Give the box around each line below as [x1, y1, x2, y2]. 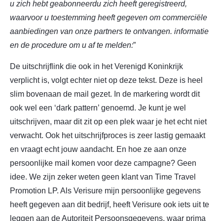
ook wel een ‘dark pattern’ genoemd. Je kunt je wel [10, 103, 186, 112]
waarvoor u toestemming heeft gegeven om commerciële [10, 13, 207, 22]
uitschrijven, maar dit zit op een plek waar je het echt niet [10, 117, 207, 126]
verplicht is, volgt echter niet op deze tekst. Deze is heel [10, 75, 203, 84]
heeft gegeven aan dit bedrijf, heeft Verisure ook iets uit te [10, 200, 209, 209]
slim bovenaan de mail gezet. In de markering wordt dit [10, 89, 200, 98]
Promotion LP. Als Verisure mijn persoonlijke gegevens [10, 186, 201, 195]
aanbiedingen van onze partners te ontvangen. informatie [10, 27, 209, 36]
